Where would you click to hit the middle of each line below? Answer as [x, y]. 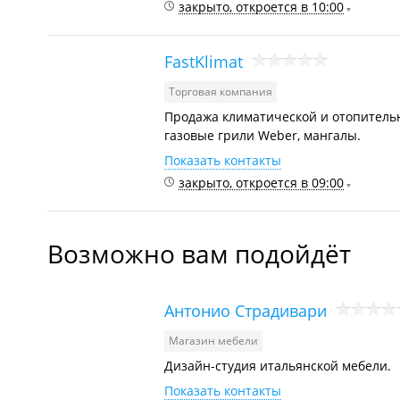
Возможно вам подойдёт [199, 254]
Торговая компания [221, 92]
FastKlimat [204, 61]
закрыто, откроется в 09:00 [261, 183]
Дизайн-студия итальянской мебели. [278, 366]
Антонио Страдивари [246, 310]
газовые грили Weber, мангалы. [262, 135]
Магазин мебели [213, 341]
